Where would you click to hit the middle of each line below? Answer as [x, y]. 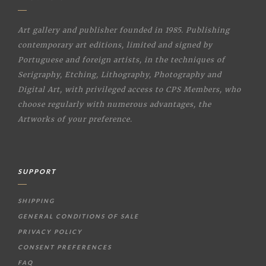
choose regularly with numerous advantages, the [115, 104]
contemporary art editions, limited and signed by [115, 45]
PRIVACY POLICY [50, 231]
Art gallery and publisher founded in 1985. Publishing [124, 30]
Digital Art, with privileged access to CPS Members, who [129, 89]
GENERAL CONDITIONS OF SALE [78, 216]
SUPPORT [37, 171]
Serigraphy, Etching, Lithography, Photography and [120, 74]
